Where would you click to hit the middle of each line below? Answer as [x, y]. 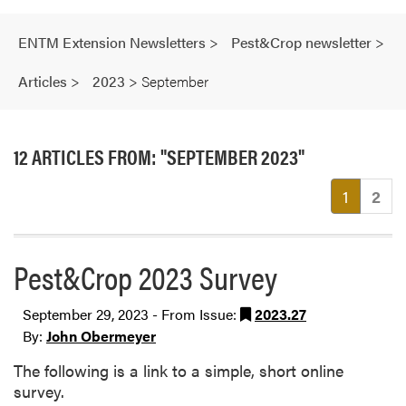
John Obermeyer [101, 335]
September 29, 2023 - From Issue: [131, 314]
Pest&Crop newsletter [301, 42]
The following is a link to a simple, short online [179, 371]
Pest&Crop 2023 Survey [145, 276]
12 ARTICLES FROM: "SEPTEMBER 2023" [159, 156]
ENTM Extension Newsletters [112, 42]
